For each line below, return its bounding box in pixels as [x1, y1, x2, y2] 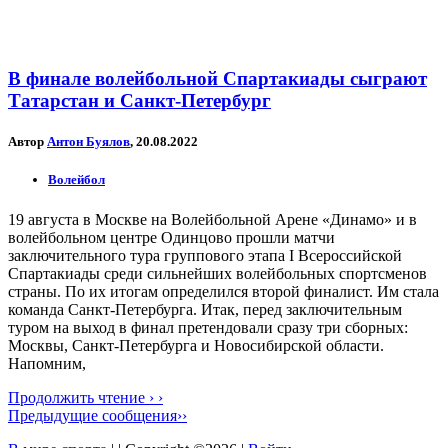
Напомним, [8, 354, 86, 372]
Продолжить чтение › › [8, 388, 163, 406]
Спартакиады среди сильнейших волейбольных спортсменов [8, 264, 427, 282]
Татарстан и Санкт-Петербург [8, 90, 271, 112]
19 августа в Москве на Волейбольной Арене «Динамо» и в [8, 210, 417, 228]
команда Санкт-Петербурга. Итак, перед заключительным [8, 300, 402, 318]
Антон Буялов [47, 134, 130, 150]
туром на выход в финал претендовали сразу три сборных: [8, 318, 408, 336]
